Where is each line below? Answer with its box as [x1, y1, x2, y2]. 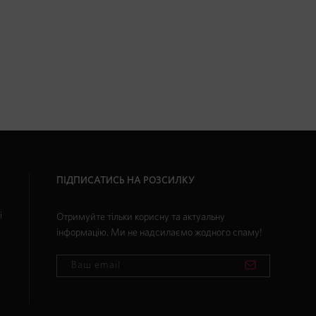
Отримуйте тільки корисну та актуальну [56, 212, 225, 222]
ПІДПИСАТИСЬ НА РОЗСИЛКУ [56, 175, 195, 186]
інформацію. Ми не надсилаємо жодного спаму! [56, 227, 262, 238]
